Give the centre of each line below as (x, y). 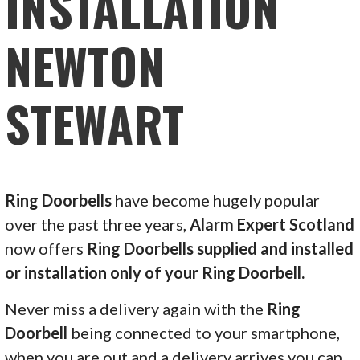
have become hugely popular (216, 200)
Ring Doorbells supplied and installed (221, 248)
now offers (46, 248)
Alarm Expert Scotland (272, 224)
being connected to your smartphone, (204, 332)
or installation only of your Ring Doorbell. (155, 272)
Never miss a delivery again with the (136, 308)
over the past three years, (98, 224)
